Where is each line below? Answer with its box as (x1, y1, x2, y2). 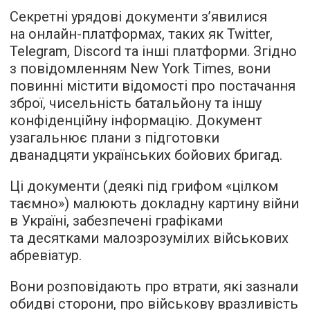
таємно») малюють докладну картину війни (10, 195, 299, 212)
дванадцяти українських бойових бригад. (10, 147, 282, 164)
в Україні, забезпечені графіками (10, 212, 223, 230)
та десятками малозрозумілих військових (10, 230, 289, 247)
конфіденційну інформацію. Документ (10, 112, 262, 129)
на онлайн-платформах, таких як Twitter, (10, 26, 273, 43)
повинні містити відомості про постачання (10, 77, 295, 95)
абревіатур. (10, 247, 82, 264)
